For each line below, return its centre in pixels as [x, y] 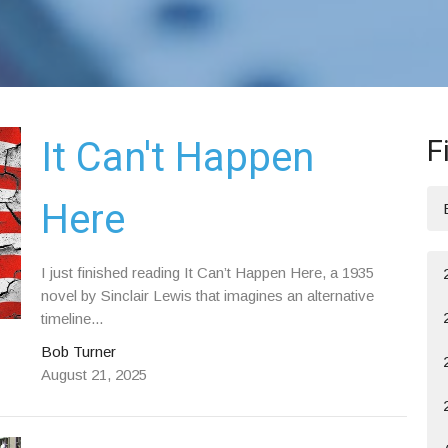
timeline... [71, 318]
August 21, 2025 [93, 374]
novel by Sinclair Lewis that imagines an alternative [207, 295]
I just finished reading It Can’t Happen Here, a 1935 [207, 272]
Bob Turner [78, 351]
